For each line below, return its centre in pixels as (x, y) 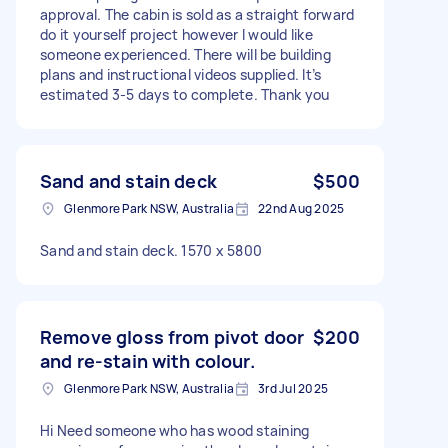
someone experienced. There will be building (185, 54)
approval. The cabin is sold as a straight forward (197, 14)
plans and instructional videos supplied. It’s (181, 74)
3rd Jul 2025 (293, 388)
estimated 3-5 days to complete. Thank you (185, 94)
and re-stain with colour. (147, 360)
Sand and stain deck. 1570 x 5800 (151, 250)
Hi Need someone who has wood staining (175, 430)
